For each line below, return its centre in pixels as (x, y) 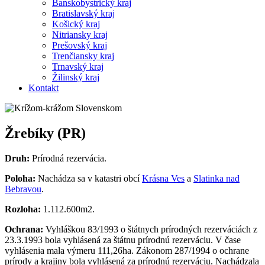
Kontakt (43, 88)
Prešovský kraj (80, 45)
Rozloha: (23, 209)
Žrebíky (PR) (45, 133)
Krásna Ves (163, 178)
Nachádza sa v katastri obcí (89, 178)
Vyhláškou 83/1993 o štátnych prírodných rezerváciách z (150, 229)
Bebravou (23, 189)
